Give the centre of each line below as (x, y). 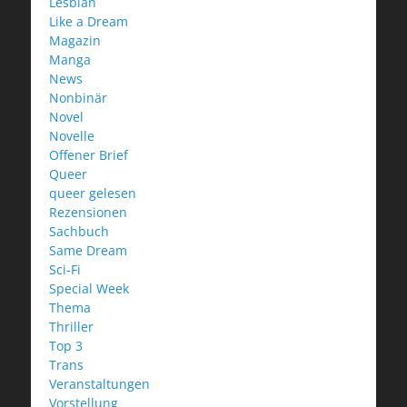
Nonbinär (78, 97)
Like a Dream (89, 21)
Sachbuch (79, 231)
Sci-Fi (65, 269)
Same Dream (88, 250)
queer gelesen (93, 193)
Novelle (72, 135)
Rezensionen (88, 212)
